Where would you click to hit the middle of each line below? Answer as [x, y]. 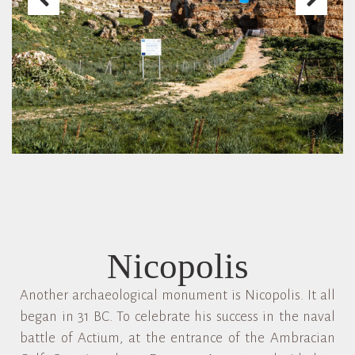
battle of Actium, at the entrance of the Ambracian [177, 338]
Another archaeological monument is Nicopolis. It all [177, 295]
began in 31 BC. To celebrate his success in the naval [177, 317]
